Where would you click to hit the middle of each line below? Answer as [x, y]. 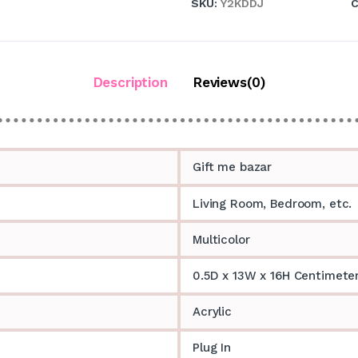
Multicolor [221, 239]
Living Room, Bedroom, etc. [272, 203]
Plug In [212, 348]
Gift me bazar [233, 167]
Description [130, 82]
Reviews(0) [229, 82]
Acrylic [212, 312]
